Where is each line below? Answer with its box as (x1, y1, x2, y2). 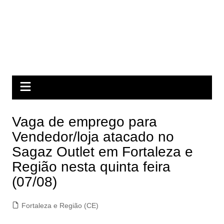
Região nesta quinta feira (11, 159, 170, 174)
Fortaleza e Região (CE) (21, 201, 98, 209)
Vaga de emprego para (11, 114, 157, 129)
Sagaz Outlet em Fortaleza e (11, 144, 193, 159)
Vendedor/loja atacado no (11, 129, 174, 144)
